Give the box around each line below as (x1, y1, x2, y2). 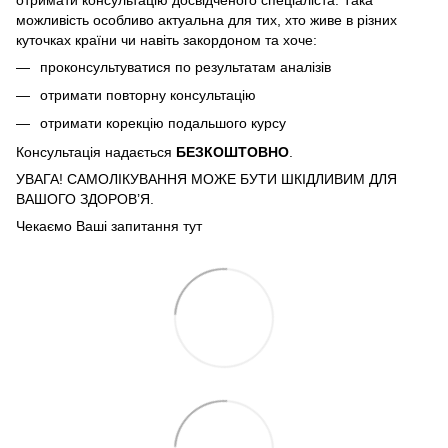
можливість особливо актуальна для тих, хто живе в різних (16, 11, 397, 28)
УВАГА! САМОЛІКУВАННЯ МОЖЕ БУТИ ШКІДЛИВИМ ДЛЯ (16, 170, 397, 187)
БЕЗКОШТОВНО (176, 143, 289, 160)
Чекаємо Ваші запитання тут (16, 217, 206, 234)
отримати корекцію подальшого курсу (40, 115, 286, 132)
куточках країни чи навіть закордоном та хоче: (16, 31, 321, 48)
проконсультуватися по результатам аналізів (40, 58, 335, 75)
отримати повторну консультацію (40, 86, 256, 103)
